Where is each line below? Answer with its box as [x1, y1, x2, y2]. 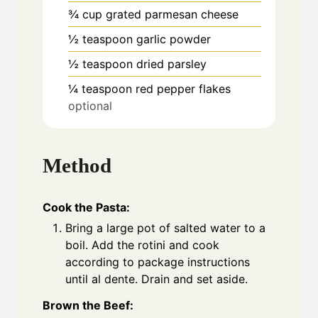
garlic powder [136, 31, 211, 46]
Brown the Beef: [43, 298, 133, 313]
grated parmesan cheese [106, 6, 238, 21]
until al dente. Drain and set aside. [65, 272, 248, 287]
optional [68, 98, 112, 113]
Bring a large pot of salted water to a [65, 221, 265, 236]
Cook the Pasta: [43, 200, 130, 215]
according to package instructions [65, 255, 250, 270]
